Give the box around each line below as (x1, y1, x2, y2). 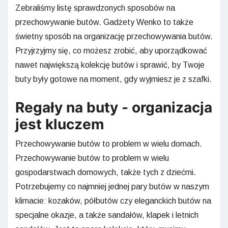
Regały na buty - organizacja (15, 98, 212, 116)
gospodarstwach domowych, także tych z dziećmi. (15, 167, 196, 177)
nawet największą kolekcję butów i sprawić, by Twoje (15, 60, 205, 69)
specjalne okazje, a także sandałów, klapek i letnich (15, 210, 198, 219)
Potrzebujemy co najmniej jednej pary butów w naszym (15, 182, 209, 191)
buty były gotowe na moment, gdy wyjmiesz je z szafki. (15, 74, 212, 83)
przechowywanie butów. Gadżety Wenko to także (15, 17, 193, 26)
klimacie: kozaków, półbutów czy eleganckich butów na (15, 196, 211, 205)
